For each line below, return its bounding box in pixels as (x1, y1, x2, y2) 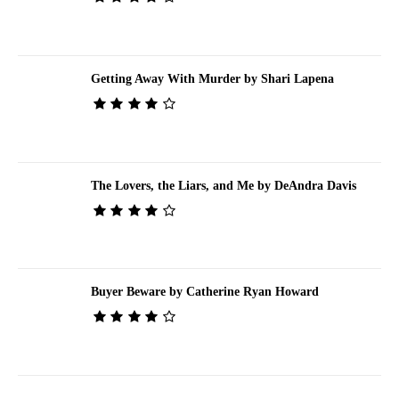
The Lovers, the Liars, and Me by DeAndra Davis (90, 178, 356, 192)
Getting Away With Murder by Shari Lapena (90, 71, 334, 85)
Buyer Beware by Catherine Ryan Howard (90, 285, 319, 299)
